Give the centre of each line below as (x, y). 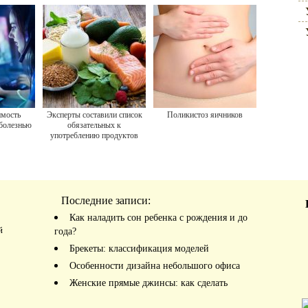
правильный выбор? (96, 297)
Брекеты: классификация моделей (139, 249)
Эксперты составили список (94, 115)
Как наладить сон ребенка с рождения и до (158, 218)
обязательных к (94, 125)
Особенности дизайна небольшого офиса (155, 266)
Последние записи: (106, 200)
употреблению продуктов (94, 135)
